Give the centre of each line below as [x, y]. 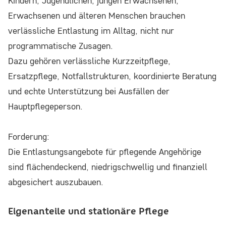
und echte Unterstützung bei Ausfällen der [89, 91]
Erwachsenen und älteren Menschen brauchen [97, 16]
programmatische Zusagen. [61, 46]
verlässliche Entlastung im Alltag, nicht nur [91, 31]
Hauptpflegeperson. [45, 106]
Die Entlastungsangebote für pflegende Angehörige [105, 152]
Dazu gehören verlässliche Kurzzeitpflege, [89, 61]
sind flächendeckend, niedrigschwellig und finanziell [108, 167]
